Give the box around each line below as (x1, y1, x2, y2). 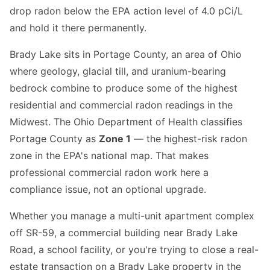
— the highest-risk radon (131, 133, 247, 145)
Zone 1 (99, 133, 131, 145)
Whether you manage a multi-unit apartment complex (10, 210, 254, 222)
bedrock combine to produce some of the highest (10, 82, 237, 95)
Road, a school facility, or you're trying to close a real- (10, 243, 259, 256)
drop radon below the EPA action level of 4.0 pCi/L (10, 5, 243, 17)
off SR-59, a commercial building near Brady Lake (10, 227, 237, 239)
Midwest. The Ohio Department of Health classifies (10, 116, 242, 128)
